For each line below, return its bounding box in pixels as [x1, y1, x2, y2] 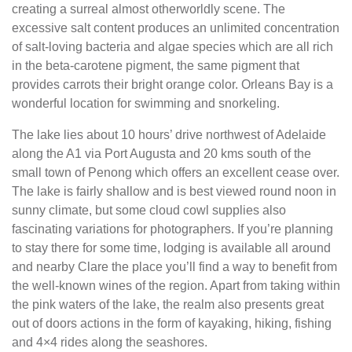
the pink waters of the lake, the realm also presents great [12, 298, 324, 311]
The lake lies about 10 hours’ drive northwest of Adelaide [12, 128, 326, 141]
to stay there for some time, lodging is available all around [12, 241, 331, 255]
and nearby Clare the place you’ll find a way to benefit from [12, 260, 337, 273]
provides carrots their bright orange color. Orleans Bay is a [12, 78, 333, 91]
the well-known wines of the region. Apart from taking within [12, 279, 340, 292]
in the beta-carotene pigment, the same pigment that [12, 59, 299, 72]
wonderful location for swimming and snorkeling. [12, 97, 280, 110]
